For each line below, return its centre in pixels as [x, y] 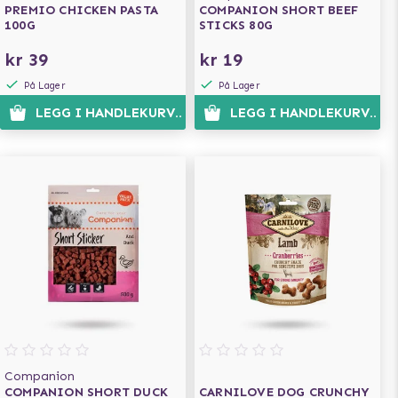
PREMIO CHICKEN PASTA [81, 10]
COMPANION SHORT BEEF [279, 10]
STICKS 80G [236, 25]
